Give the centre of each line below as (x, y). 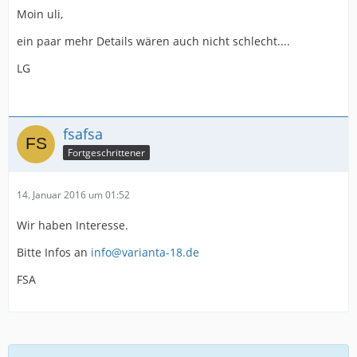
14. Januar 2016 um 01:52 (73, 195)
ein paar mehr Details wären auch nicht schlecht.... (153, 41)
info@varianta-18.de (145, 252)
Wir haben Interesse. (73, 225)
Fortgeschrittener (106, 152)
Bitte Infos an (54, 252)
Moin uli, (40, 14)
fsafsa (83, 134)
